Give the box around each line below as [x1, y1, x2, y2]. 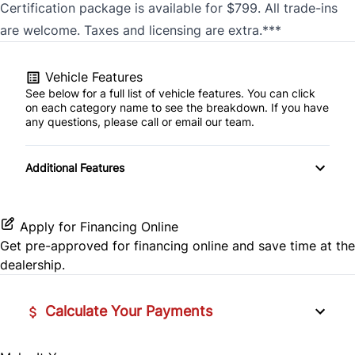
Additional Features [25, 160, 124, 174]
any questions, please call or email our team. [25, 114, 254, 128]
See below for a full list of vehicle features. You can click [25, 86, 315, 100]
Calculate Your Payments [41, 302, 212, 319]
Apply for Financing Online [20, 218, 178, 235]
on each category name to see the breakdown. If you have [25, 100, 329, 114]
